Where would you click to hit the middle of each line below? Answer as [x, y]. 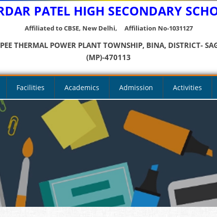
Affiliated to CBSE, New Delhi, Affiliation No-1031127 [108, 28]
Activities [187, 87]
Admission [136, 87]
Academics [82, 87]
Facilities [31, 87]
